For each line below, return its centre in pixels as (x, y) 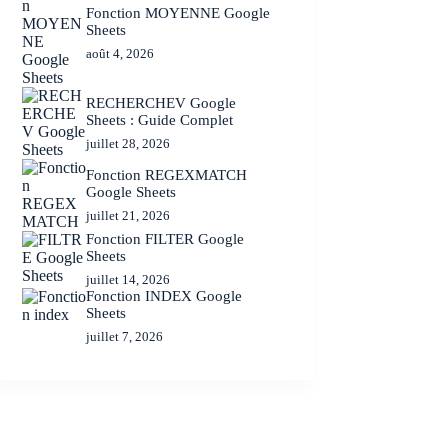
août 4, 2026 (120, 53)
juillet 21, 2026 (128, 215)
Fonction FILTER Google (165, 239)
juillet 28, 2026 (128, 143)
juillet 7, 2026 (125, 337)
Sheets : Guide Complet (160, 119)
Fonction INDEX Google (164, 296)
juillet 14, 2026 (128, 280)
